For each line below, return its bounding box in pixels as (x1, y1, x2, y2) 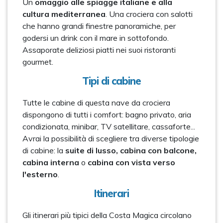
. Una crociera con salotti (106, 9, 193, 19)
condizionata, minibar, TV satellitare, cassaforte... (22, 121, 195, 131)
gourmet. (22, 57, 53, 67)
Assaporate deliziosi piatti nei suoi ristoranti (22, 45, 176, 55)
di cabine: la (22, 145, 63, 155)
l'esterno (22, 169, 58, 179)
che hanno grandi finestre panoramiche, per (22, 21, 176, 31)
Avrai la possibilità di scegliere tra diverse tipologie (22, 133, 199, 143)
